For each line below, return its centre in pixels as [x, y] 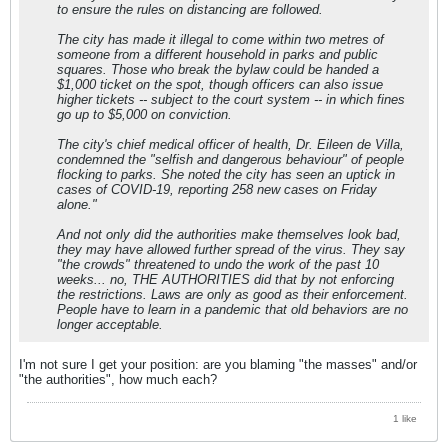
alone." [77, 205]
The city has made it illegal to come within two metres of [220, 40]
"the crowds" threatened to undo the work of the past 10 [218, 265]
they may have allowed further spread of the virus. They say [231, 250]
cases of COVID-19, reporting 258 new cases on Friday [217, 190]
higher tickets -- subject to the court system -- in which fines [231, 100]
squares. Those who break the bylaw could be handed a [218, 70]
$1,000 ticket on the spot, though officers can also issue [220, 85]
